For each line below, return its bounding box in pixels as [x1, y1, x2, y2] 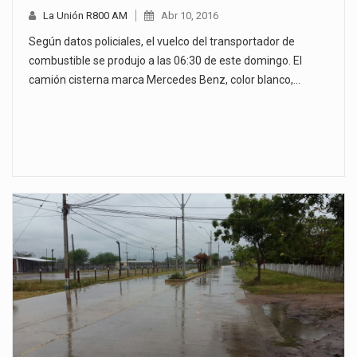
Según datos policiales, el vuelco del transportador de [29, 35, 295, 49]
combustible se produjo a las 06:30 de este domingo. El [29, 54, 302, 68]
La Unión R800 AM [43, 10, 127, 22]
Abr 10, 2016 [161, 10, 218, 22]
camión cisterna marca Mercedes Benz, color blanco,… [29, 73, 300, 87]
